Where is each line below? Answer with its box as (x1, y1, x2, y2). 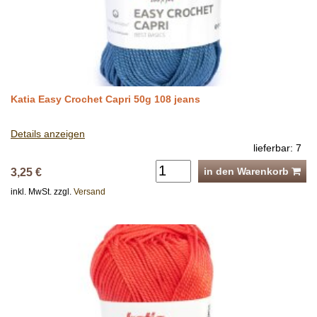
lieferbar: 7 (253, 142, 301, 154)
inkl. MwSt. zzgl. (11, 186, 74, 197)
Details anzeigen (11, 127, 85, 139)
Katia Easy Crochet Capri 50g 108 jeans (11, 93, 200, 105)
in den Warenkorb (204, 165, 292, 177)
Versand (74, 186, 105, 197)
